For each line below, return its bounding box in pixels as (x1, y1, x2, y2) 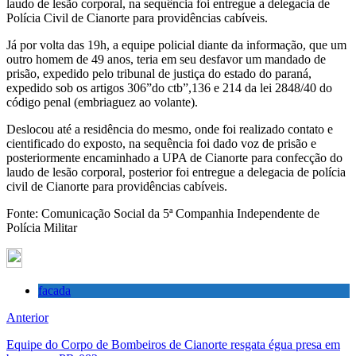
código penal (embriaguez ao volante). (6, 95, 198, 109)
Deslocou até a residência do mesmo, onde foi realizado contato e (6, 122, 333, 136)
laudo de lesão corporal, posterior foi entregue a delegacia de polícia (6, 164, 346, 179)
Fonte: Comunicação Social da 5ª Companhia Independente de (6, 206, 319, 220)
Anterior (6, 310, 48, 324)
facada (38, 283, 71, 297)
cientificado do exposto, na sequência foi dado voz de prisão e (6, 136, 316, 150)
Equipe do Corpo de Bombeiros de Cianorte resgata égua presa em (6, 337, 340, 351)
